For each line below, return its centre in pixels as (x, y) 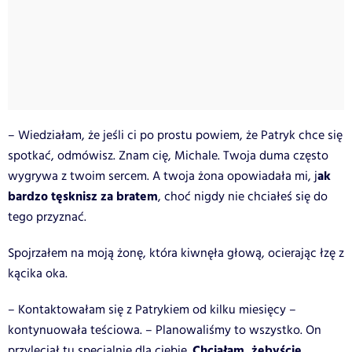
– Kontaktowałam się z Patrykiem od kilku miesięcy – (152, 310)
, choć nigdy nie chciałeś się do (243, 196)
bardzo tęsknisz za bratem (83, 196)
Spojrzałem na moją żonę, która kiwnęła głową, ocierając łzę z (176, 253)
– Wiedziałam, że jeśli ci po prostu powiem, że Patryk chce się (175, 135)
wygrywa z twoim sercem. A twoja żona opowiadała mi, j (163, 176)
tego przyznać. (47, 217)
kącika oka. (38, 273)
